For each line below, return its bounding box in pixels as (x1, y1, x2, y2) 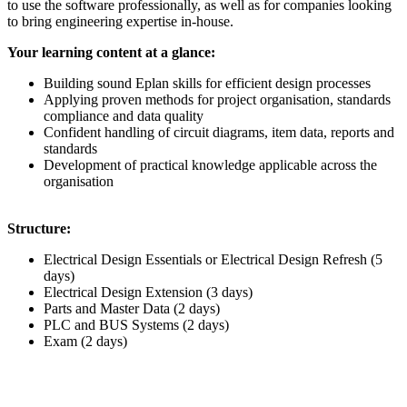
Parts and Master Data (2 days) (44, 300, 220, 316)
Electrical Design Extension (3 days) (44, 283, 253, 300)
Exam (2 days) (44, 333, 127, 349)
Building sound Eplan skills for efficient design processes (44, 74, 371, 91)
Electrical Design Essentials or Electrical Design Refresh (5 (44, 251, 382, 267)
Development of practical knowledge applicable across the (44, 156, 377, 173)
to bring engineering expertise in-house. (7, 13, 233, 29)
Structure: (7, 220, 71, 236)
